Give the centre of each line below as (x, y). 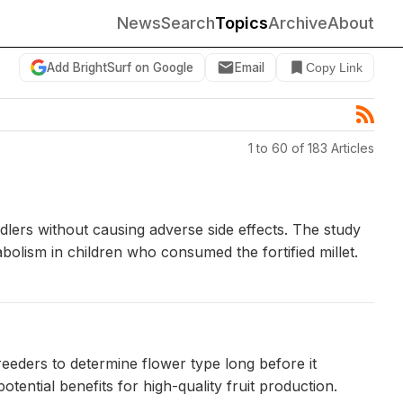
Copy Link (334, 67)
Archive (298, 23)
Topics (242, 23)
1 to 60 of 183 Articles (311, 148)
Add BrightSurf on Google (120, 67)
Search (188, 23)
